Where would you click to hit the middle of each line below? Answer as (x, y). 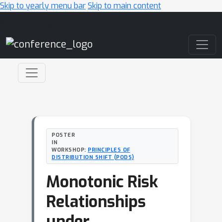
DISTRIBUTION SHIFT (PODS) (93, 157)
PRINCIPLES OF (109, 150)
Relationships (96, 202)
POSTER (63, 135)
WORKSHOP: (70, 150)
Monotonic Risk (102, 182)
